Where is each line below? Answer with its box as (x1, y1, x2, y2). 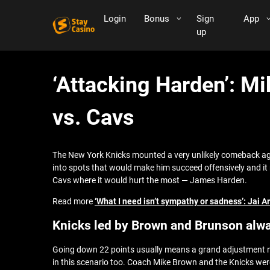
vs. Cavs (52, 105, 134, 130)
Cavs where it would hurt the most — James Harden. (52, 175, 247, 185)
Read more (52, 196, 95, 206)
